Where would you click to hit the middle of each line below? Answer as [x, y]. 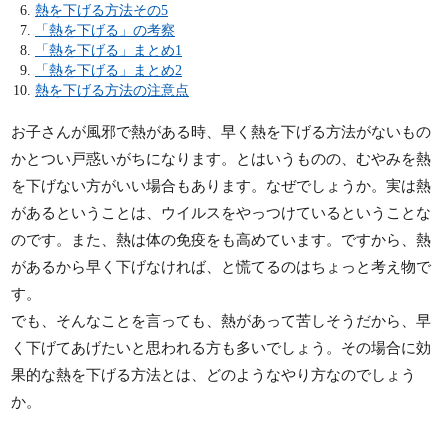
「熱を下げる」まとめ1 [108, 49]
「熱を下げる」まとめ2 [108, 69]
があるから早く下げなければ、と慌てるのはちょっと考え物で [221, 266]
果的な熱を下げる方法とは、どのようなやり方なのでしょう [214, 374]
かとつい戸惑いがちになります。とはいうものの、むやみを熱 [221, 158]
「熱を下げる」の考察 [105, 29]
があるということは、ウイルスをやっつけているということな [221, 212]
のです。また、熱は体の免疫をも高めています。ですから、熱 [221, 239]
